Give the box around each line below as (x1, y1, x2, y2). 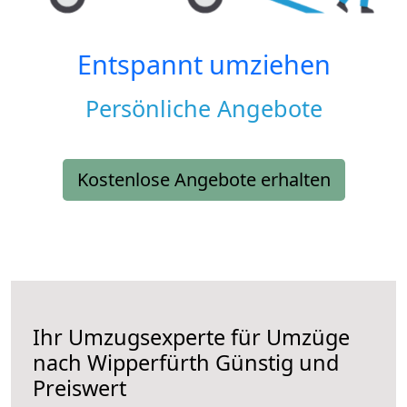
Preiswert (33, 373, 126, 403)
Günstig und (210, 348, 339, 378)
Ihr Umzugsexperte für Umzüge (33, 323, 350, 352)
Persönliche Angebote (84, 93, 323, 124)
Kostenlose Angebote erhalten (76, 167, 331, 193)
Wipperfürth (87, 348, 210, 378)
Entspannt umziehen (76, 46, 331, 83)
